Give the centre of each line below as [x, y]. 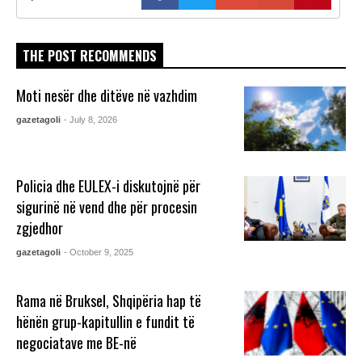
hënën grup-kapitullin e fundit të [106, 321]
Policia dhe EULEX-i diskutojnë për [109, 185]
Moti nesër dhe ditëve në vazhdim [107, 96]
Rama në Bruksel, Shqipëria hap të [109, 300]
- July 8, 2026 [91, 120]
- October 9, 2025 [99, 252]
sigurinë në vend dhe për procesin [107, 206]
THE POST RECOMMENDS [90, 56]
